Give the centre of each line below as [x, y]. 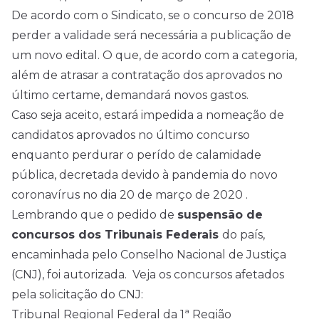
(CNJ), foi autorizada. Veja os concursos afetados [148, 274]
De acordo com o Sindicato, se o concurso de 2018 [153, 15]
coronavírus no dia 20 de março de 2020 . [130, 195]
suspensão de [220, 215]
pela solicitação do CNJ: [77, 294]
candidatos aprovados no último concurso [131, 135]
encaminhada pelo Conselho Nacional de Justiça [149, 255]
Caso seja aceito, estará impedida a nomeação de [148, 115]
